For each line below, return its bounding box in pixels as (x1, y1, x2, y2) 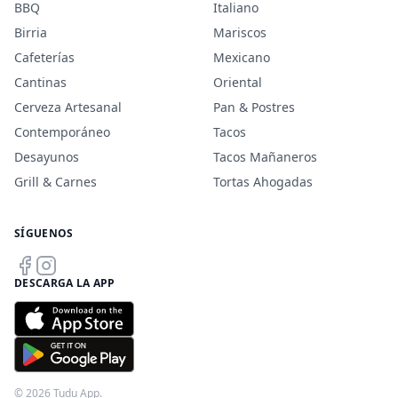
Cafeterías (14, 49, 75, 66)
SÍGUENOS (14, 226, 74, 241)
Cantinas (14, 74, 67, 91)
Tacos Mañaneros (213, 148, 317, 165)
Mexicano (213, 49, 270, 66)
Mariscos (213, 24, 267, 41)
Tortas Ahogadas (213, 173, 313, 190)
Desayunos (14, 148, 79, 165)
